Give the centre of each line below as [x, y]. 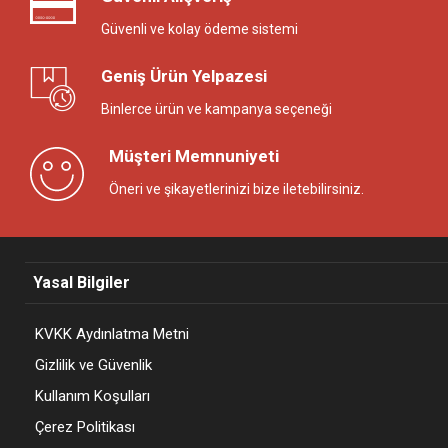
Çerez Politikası [85, 426]
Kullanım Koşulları [92, 395]
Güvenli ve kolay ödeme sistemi [199, 28]
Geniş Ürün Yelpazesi [184, 75]
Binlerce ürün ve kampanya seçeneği [216, 108]
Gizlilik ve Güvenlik [93, 364]
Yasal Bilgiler [81, 282]
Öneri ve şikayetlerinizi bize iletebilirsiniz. [236, 188]
